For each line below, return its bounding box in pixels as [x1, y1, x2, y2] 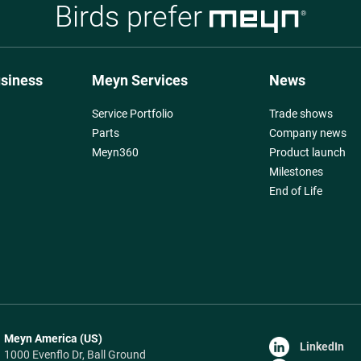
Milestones [268, 164, 323, 178]
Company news [268, 126, 346, 139]
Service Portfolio [92, 106, 174, 120]
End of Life [268, 184, 322, 197]
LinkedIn [297, 339, 344, 353]
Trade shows [268, 106, 333, 120]
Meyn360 [92, 145, 139, 159]
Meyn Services [92, 71, 189, 89]
